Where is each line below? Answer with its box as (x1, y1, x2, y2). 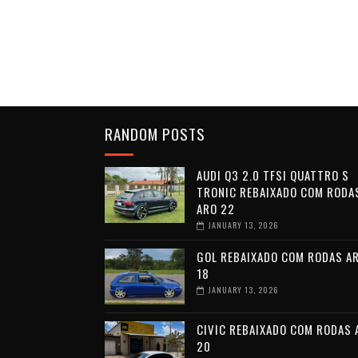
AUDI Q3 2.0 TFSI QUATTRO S (196, 166, 349, 184)
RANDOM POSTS (104, 122, 205, 145)
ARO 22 (196, 200, 235, 217)
